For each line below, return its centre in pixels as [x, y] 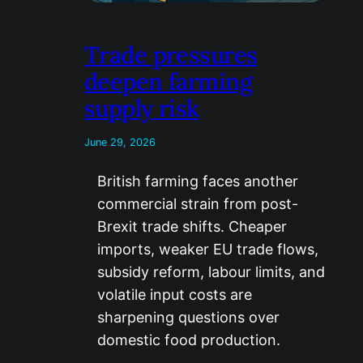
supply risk [142, 109]
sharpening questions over [188, 318]
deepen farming [168, 82]
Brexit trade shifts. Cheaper [192, 227]
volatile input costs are [175, 295]
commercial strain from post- [198, 204]
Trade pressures [171, 55]
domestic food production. [189, 340]
